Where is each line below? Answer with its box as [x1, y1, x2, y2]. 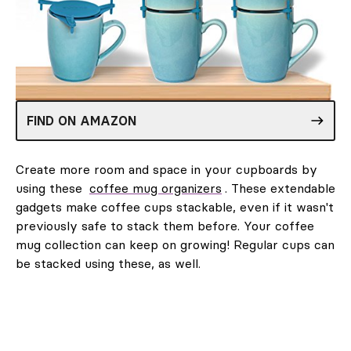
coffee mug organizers [89, 179, 222, 196]
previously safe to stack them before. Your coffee [16, 217, 314, 233]
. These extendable [225, 179, 335, 196]
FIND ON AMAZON [27, 112, 136, 128]
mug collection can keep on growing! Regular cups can [16, 236, 335, 252]
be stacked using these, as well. [16, 255, 201, 271]
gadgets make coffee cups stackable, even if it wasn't [16, 198, 334, 215]
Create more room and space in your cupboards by [16, 161, 317, 177]
